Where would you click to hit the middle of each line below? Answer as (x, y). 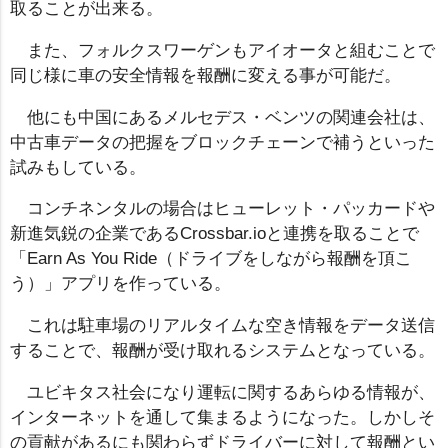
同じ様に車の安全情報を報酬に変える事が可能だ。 (205, 75)
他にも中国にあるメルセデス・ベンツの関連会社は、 (230, 117)
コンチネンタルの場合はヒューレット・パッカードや (230, 209)
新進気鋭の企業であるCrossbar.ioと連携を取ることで (214, 234)
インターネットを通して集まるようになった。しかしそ (222, 418)
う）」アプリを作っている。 (120, 284)
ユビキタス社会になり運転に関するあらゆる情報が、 (230, 393)
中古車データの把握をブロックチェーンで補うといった (222, 142)
